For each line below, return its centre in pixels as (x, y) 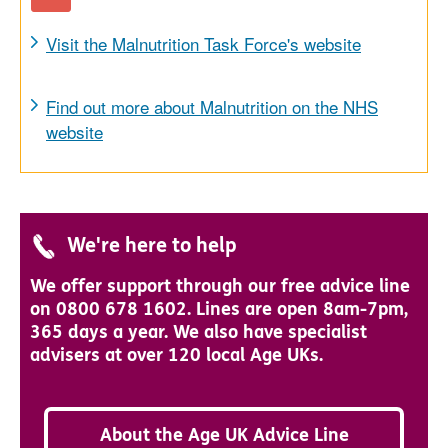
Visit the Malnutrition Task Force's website (203, 43)
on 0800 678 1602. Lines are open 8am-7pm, (219, 309)
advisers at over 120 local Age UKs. (176, 355)
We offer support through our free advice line (220, 286)
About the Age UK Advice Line (224, 435)
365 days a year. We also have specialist (198, 332)
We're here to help (152, 245)
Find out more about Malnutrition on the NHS (212, 106)
